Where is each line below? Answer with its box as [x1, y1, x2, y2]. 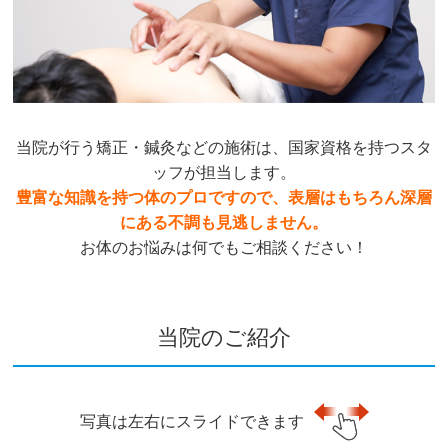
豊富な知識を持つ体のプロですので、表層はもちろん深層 [15, 188, 432, 206]
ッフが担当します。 [151, 163, 296, 181]
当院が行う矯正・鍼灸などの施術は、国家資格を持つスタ [15, 138, 432, 156]
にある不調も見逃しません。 [119, 213, 328, 231]
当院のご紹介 [156, 324, 291, 350]
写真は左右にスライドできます [79, 412, 304, 430]
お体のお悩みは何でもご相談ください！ [79, 238, 368, 256]
